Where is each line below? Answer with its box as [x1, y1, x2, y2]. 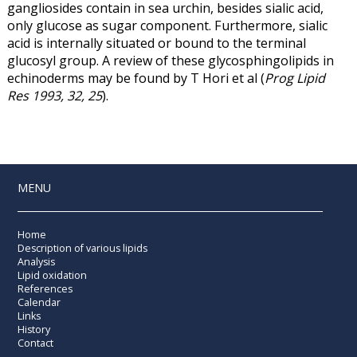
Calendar [18, 295, 61, 309]
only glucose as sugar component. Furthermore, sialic [6, 16, 328, 34]
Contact [18, 335, 54, 350]
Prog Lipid [264, 69, 325, 87]
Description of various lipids [18, 241, 148, 255]
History [18, 322, 51, 336]
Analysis [18, 254, 56, 269]
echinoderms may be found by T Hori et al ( [6, 69, 265, 87]
